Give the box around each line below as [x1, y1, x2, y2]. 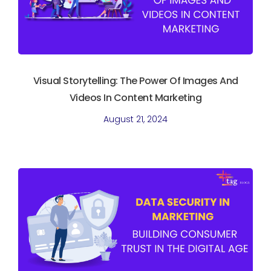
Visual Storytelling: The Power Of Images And [33, 74, 238, 88]
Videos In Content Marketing [69, 91, 202, 105]
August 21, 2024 [103, 113, 168, 126]
